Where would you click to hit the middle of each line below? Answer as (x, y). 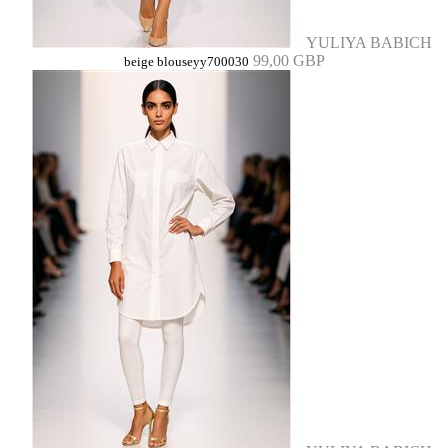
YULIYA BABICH (369, 42)
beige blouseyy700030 (186, 62)
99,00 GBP (288, 60)
